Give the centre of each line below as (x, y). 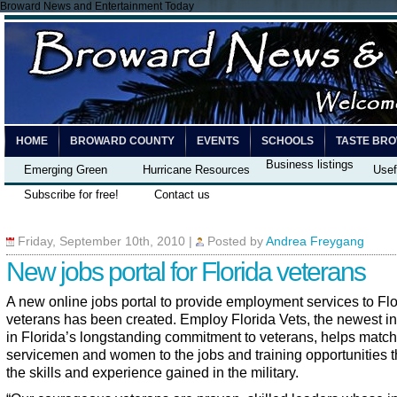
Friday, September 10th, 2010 (101, 241)
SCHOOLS (288, 141)
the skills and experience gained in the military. (152, 372)
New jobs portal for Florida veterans (186, 272)
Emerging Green (66, 170)
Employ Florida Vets (243, 319)
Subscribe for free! (71, 195)
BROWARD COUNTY (122, 141)
